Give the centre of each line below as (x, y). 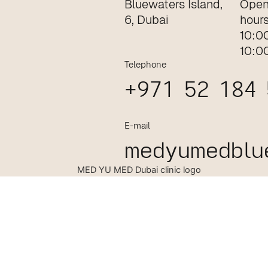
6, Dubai (146, 19)
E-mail (137, 125)
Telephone (145, 64)
